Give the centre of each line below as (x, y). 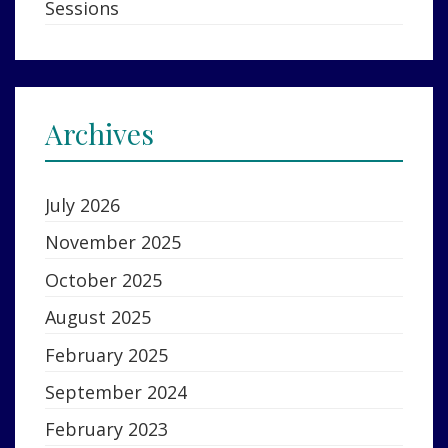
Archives (99, 133)
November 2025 (113, 242)
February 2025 (106, 354)
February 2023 (106, 429)
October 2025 (103, 279)
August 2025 (98, 317)
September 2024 (116, 391)
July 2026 (82, 205)
